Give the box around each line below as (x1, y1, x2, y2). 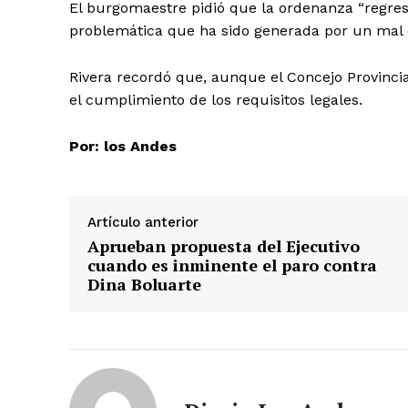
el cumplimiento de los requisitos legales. (69, 90, 362, 108)
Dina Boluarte (87, 272, 201, 295)
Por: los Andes (69, 137, 177, 155)
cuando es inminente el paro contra (87, 253, 377, 276)
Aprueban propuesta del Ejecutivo (87, 234, 360, 257)
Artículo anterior (87, 213, 199, 230)
